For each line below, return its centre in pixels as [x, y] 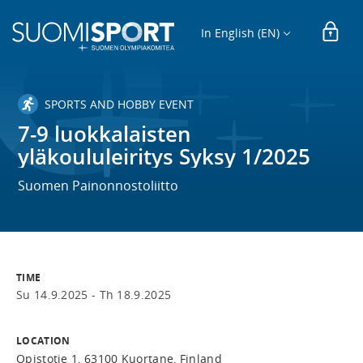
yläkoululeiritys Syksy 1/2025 [164, 156]
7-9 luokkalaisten [105, 134]
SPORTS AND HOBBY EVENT [120, 104]
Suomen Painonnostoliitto [98, 186]
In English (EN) [241, 32]
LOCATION [43, 341]
